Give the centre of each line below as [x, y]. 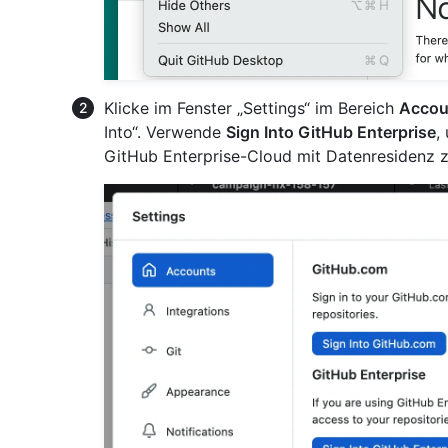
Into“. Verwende [165, 132]
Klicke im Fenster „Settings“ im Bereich [251, 108]
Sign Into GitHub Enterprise [331, 132]
